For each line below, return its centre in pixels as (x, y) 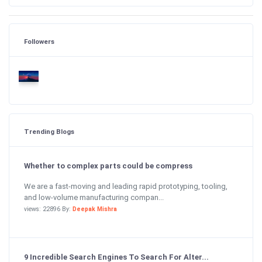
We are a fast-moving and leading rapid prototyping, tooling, (126, 186)
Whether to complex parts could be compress (108, 166)
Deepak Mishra (95, 209)
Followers (39, 42)
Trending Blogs (49, 132)
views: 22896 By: (48, 209)
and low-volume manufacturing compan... (94, 197)
